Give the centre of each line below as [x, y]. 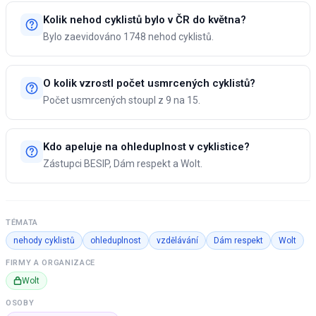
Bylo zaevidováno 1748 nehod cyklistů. [128, 37]
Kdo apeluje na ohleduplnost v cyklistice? [146, 147]
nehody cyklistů [44, 241]
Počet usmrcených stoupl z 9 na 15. [122, 101]
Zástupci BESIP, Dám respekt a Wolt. [123, 164]
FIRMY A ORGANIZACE [50, 263]
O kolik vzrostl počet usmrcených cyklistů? [149, 84]
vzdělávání [177, 241]
